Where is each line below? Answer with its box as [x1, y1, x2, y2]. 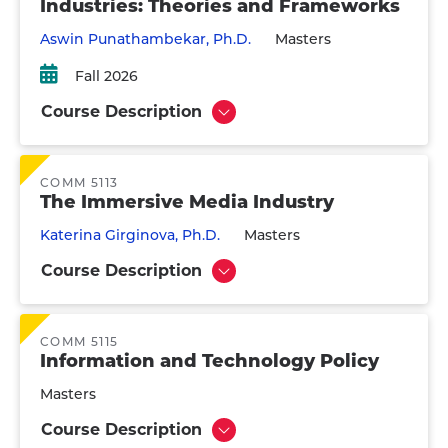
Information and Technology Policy [40, 350, 379, 372]
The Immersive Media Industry [40, 191, 334, 213]
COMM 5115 [40, 334, 119, 349]
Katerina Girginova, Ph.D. [40, 226, 220, 244]
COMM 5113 [40, 175, 119, 190]
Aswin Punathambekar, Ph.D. [40, 30, 251, 48]
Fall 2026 [75, 67, 138, 85]
